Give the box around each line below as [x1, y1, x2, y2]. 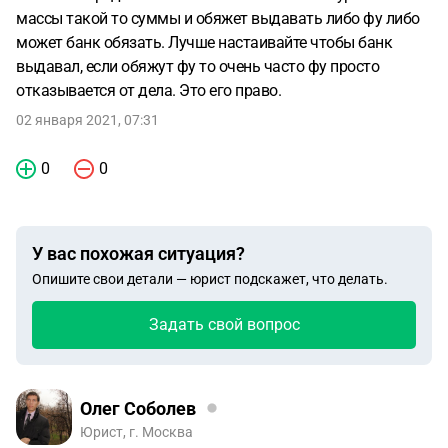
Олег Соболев [80, 397, 196, 419]
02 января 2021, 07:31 [16, 112, 159, 128]
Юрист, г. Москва [80, 424, 193, 440]
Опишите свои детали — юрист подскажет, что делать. [32, 271, 388, 287]
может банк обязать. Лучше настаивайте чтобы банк [16, 33, 392, 52]
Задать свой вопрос [148, 315, 300, 334]
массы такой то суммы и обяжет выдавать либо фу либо [16, 9, 420, 28]
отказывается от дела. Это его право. [16, 81, 281, 100]
